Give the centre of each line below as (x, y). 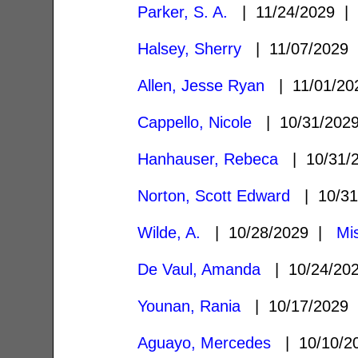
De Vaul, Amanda (199, 269)
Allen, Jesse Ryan (201, 85)
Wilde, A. (169, 232)
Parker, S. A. (183, 12)
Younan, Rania (189, 306)
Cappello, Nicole (195, 122)
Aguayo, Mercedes (205, 342)
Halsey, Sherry (190, 48)
